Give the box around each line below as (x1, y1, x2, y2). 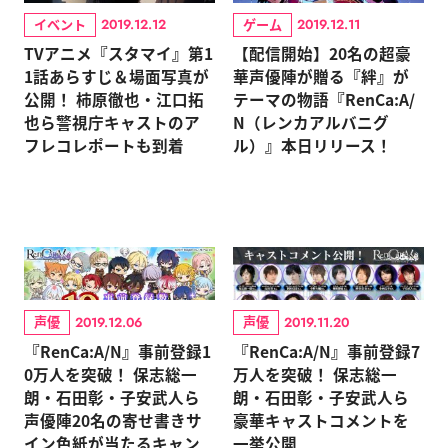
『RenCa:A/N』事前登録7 (232, 339, 420, 362)
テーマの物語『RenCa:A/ (232, 88, 415, 111)
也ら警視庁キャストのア (23, 111, 200, 134)
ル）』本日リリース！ (232, 134, 392, 157)
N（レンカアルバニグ (232, 111, 389, 134)
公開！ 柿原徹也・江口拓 (23, 88, 204, 111)
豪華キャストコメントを (232, 408, 409, 431)
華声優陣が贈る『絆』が (232, 65, 409, 88)
